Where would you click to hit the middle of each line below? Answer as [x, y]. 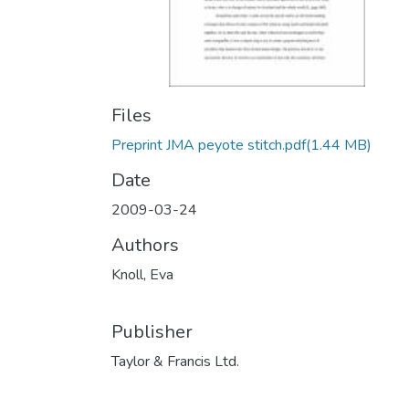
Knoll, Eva [142, 275]
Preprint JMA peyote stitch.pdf [209, 145]
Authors [145, 245]
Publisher [152, 332]
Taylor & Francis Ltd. [175, 362]
